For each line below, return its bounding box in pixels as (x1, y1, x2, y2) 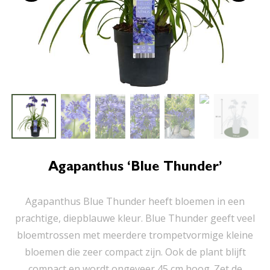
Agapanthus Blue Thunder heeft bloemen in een (25, 195, 245, 209)
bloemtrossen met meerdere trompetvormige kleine (17, 228, 253, 242)
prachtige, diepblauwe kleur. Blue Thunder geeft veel (15, 212, 255, 225)
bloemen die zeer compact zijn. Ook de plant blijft (24, 245, 246, 259)
